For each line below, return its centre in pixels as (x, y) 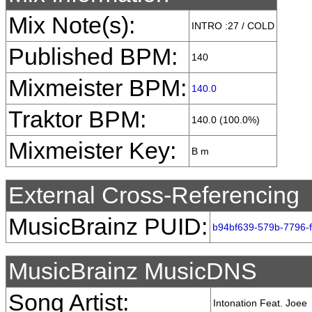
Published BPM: (93, 57)
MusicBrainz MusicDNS (133, 271)
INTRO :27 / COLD (233, 26)
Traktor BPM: (77, 119)
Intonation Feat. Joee (260, 303)
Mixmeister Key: (92, 151)
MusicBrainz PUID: (108, 227)
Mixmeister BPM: (97, 88)
